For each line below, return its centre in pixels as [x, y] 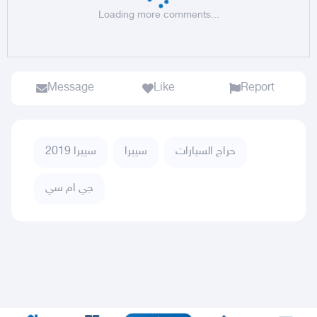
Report [258, 88]
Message [71, 88]
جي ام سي [69, 189]
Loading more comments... [158, 15]
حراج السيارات [206, 152]
